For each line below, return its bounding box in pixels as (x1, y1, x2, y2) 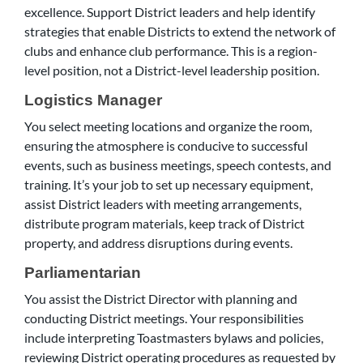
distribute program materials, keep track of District (24, 216, 305, 231)
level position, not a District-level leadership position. (24, 62, 319, 78)
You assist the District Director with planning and (24, 291, 297, 306)
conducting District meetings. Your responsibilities (24, 310, 304, 326)
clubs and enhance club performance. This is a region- (24, 43, 318, 58)
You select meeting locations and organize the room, (24, 118, 312, 134)
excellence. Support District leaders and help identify (24, 4, 315, 19)
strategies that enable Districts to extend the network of (24, 23, 335, 39)
